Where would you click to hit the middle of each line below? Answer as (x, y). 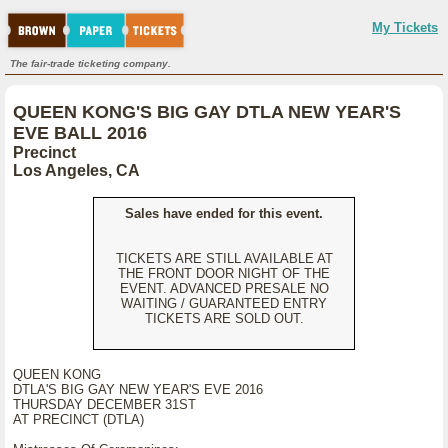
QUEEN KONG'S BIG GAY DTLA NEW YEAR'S (207, 112)
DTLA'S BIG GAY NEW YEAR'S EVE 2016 (138, 389)
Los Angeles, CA (76, 170)
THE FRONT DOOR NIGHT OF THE (224, 273)
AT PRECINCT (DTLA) (78, 419)
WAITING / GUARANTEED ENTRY (224, 303)
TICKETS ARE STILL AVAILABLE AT (224, 258)
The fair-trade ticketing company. (90, 63)
